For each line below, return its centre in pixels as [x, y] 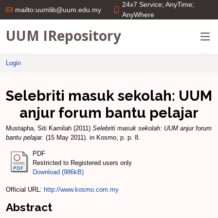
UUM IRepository [64, 35]
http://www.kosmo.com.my [81, 189]
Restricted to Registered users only [82, 163]
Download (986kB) [58, 172]
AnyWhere [138, 15]
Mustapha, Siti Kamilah [39, 128]
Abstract [29, 207]
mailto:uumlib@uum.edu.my [58, 10]
